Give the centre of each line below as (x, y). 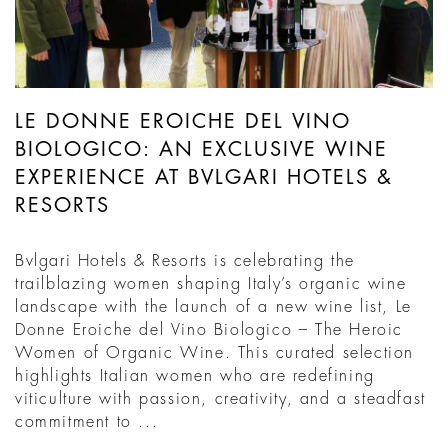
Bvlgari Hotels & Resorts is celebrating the (185, 260)
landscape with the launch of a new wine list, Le (213, 306)
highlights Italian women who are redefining (195, 375)
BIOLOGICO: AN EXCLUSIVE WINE (201, 149)
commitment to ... (87, 421)
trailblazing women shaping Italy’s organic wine (211, 283)
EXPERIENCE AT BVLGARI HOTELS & (204, 177)
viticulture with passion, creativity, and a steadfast (220, 398)
